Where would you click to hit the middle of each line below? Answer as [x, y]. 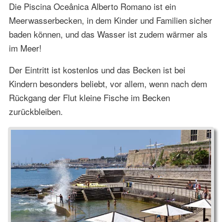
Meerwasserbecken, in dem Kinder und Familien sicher [110, 20]
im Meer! [25, 48]
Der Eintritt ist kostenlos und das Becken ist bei [97, 70]
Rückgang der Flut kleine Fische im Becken [89, 98]
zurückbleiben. [36, 111]
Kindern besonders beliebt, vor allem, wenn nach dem [108, 84]
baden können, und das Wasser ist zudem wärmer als [108, 34]
